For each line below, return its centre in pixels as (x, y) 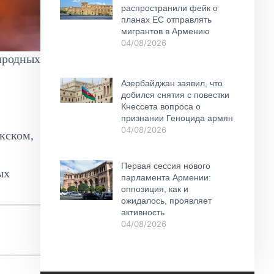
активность (143, 213)
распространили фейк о (169, 8)
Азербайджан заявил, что (172, 83)
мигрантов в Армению (165, 31)
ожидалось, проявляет (166, 201)
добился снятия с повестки (175, 95)
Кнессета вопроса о (161, 107)
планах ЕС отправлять (166, 19)
